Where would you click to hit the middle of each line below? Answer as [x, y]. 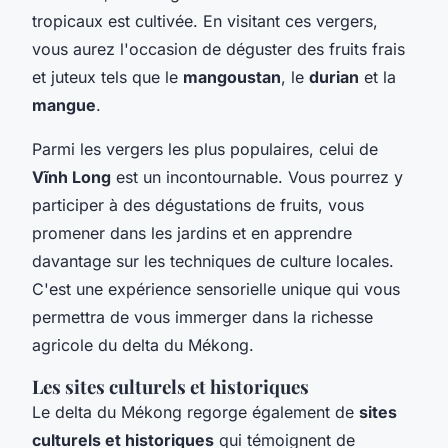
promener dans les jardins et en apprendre [192, 233]
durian [334, 77]
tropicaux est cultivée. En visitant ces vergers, [205, 21]
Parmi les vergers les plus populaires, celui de [205, 149]
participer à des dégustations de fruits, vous [198, 205]
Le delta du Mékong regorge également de [195, 412]
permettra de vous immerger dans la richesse [202, 317]
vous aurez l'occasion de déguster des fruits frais [218, 49]
